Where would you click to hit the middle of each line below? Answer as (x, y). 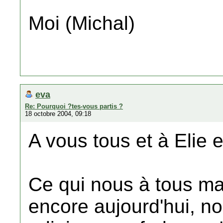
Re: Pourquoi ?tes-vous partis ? (74, 106)
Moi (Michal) (82, 23)
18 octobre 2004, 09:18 (58, 114)
